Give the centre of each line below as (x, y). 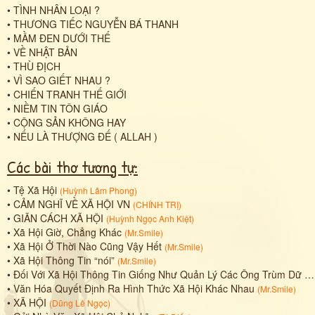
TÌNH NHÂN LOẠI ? (57, 9)
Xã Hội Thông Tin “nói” (64, 260)
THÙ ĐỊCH (37, 66)
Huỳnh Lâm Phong (98, 190)
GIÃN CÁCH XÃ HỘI (58, 218)
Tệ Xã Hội (35, 189)
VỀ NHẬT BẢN (45, 52)
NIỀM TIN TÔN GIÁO (60, 108)
